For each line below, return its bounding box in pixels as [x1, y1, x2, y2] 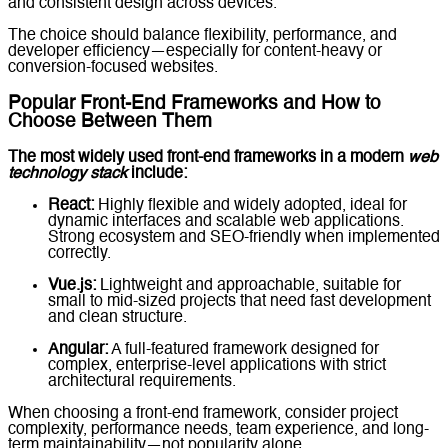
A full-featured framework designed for [108, 341, 379, 358]
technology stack [8, 165, 127, 182]
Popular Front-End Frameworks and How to [8, 95, 381, 113]
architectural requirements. [48, 373, 236, 390]
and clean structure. [48, 309, 187, 326]
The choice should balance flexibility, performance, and [8, 28, 397, 45]
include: [127, 165, 187, 182]
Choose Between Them [8, 113, 212, 131]
